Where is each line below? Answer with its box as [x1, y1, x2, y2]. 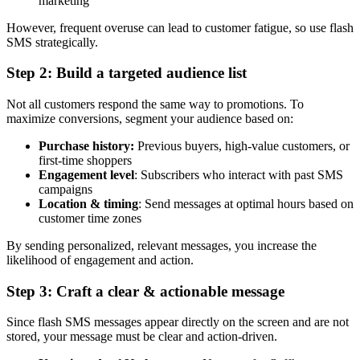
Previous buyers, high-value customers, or [137, 138, 350, 153]
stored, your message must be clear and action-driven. [6, 329, 277, 344]
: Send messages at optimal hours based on [138, 196, 354, 211]
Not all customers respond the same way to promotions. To [6, 96, 304, 111]
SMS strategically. [6, 35, 98, 49]
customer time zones [39, 211, 141, 225]
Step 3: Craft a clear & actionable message [6, 282, 284, 300]
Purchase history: [39, 138, 137, 153]
